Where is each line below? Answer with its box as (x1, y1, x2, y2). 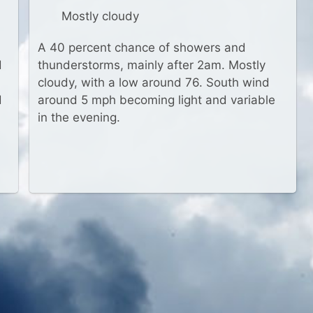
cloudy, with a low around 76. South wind (38, 75, 270, 89)
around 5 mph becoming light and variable (38, 93, 275, 107)
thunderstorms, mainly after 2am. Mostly (38, 58, 265, 72)
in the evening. (38, 110, 120, 124)
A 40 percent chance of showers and (38, 41, 246, 54)
